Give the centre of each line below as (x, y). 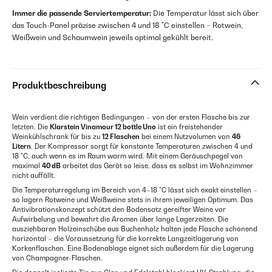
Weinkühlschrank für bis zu (57, 137)
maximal (27, 166)
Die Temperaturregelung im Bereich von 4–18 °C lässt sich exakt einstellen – (135, 190)
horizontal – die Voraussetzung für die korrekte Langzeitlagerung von (125, 239)
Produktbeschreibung (59, 86)
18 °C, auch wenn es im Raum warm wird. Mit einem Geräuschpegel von (127, 156)
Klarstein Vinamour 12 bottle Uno (103, 127)
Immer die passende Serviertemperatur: (82, 13)
